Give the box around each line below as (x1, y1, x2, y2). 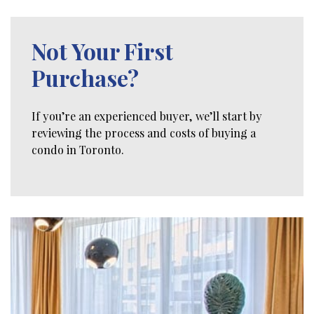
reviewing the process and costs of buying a (32, 125, 256, 141)
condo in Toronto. (32, 142, 124, 158)
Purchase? (32, 62, 139, 93)
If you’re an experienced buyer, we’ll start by (32, 109, 262, 124)
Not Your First (32, 36, 173, 67)
